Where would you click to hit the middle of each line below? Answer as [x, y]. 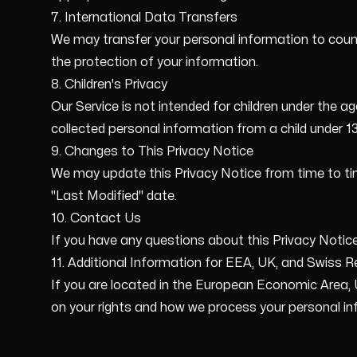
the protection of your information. [155, 62]
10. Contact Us [96, 218]
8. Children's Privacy [109, 84]
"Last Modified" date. [114, 196]
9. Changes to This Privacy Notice [152, 151]
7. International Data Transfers [144, 18]
